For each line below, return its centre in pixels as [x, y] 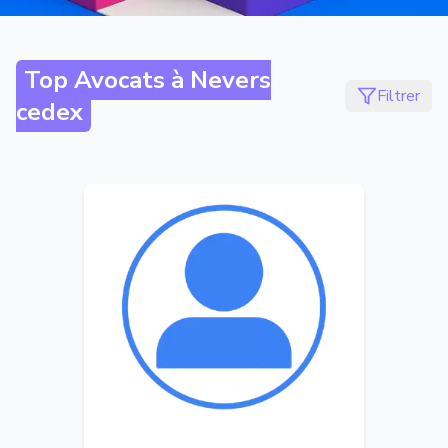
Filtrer [398, 96]
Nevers [230, 80]
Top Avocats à [107, 80]
